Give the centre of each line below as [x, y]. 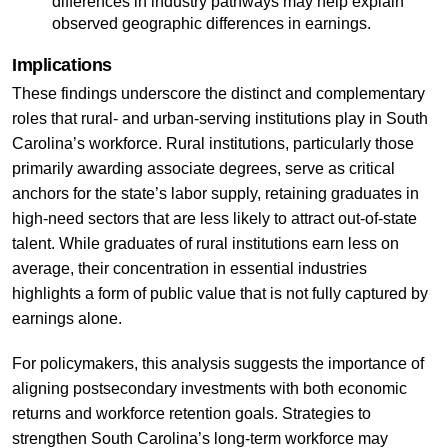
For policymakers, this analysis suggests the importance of [217, 363]
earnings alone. [66, 318]
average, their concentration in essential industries [189, 268]
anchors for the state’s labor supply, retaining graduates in [215, 193]
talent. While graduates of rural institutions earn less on [205, 243]
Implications [61, 64]
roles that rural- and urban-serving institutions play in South [219, 118]
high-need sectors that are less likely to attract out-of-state [214, 218]
